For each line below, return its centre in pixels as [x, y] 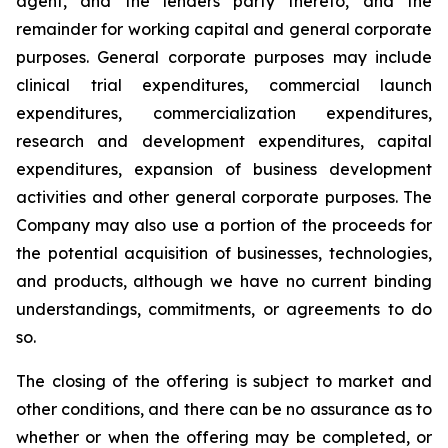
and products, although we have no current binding [224, 281]
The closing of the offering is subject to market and [224, 381]
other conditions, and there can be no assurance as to [224, 409]
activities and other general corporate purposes [205, 197]
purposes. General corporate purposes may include [224, 57]
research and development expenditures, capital [224, 141]
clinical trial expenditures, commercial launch [224, 85]
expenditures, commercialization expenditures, [224, 113]
